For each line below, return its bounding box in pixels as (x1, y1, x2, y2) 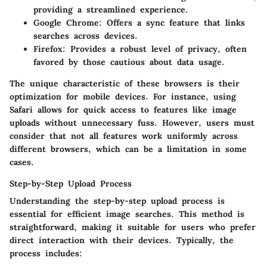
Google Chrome (33, 17, 99, 28)
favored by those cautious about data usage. (33, 56, 225, 67)
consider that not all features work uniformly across (10, 130, 238, 141)
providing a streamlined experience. (33, 4, 188, 15)
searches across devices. (33, 30, 138, 41)
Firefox (33, 43, 63, 54)
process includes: (10, 247, 82, 259)
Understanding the (10, 195, 94, 206)
